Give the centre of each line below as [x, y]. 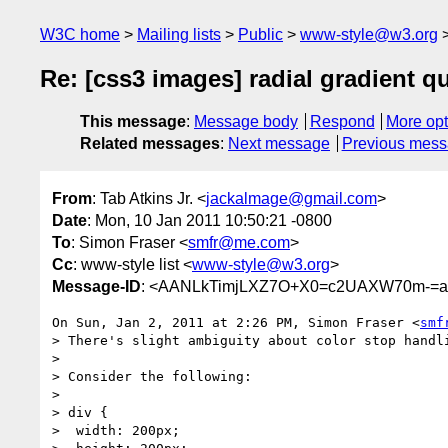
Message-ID [96, 286]
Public [260, 34]
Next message [279, 144]
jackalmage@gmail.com [291, 198]
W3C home [80, 34]
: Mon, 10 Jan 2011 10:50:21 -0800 [209, 220]
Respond [342, 122]
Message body [246, 122]
